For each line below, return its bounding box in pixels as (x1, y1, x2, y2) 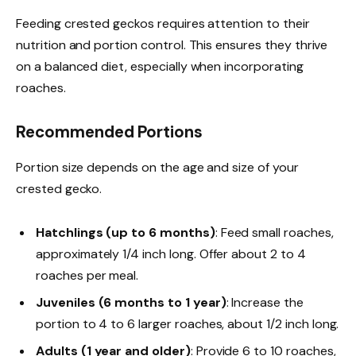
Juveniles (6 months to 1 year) (36, 293, 226, 311)
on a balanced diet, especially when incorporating (16, 57, 304, 75)
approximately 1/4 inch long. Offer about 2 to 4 (36, 245, 306, 262)
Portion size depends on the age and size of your (16, 158, 299, 176)
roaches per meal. (36, 266, 139, 284)
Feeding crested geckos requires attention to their (16, 14, 310, 32)
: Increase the (226, 293, 304, 311)
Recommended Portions (16, 122, 203, 143)
